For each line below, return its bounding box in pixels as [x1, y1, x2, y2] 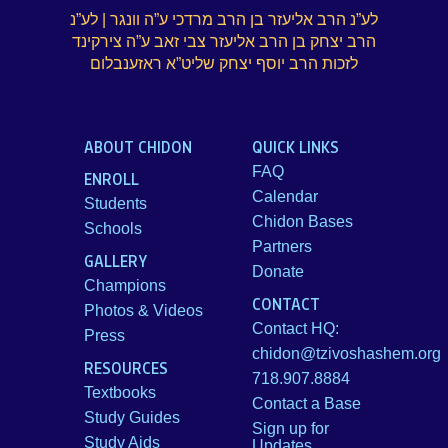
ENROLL [84, 168, 139, 189]
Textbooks [84, 384, 156, 401]
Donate [252, 263, 304, 280]
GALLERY [84, 250, 148, 271]
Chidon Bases [252, 213, 353, 230]
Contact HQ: [252, 320, 339, 337]
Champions [84, 277, 166, 294]
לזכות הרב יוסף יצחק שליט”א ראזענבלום [90, 55, 358, 72]
